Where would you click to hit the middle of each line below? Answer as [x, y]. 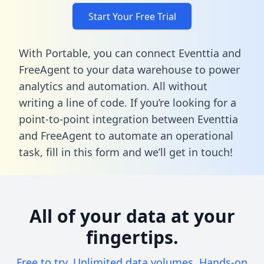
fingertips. [132, 237]
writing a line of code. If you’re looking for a [128, 102]
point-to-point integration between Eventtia [128, 119]
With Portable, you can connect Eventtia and [130, 53]
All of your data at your [132, 216]
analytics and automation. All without [113, 86]
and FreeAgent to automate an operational [126, 135]
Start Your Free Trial [132, 16]
